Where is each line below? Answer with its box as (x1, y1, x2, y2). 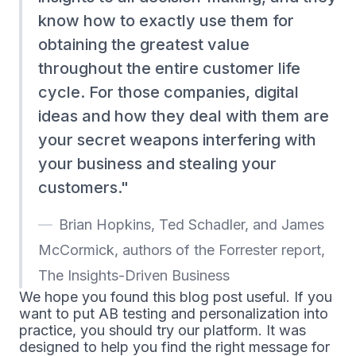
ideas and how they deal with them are (38, 106, 329, 126)
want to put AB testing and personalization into (19, 305, 328, 323)
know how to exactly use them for (38, 11, 294, 31)
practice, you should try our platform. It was (19, 322, 306, 339)
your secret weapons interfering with (38, 130, 316, 150)
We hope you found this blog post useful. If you (19, 288, 332, 306)
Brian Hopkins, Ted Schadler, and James (59, 216, 324, 234)
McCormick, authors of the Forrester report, (38, 242, 325, 259)
